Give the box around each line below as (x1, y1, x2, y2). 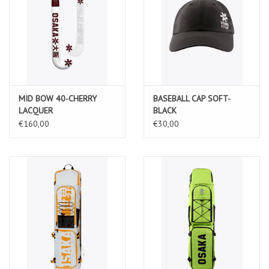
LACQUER (19, 104, 53, 116)
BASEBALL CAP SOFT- (153, 92, 231, 104)
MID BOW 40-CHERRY (19, 92, 97, 104)
